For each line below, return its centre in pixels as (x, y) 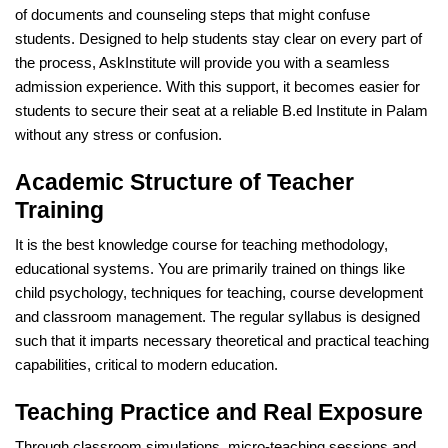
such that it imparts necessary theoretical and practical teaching (222, 340)
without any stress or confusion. (118, 134)
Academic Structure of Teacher (184, 181)
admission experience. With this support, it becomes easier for (217, 86)
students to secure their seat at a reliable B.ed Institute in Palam (221, 110)
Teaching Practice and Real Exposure (219, 411)
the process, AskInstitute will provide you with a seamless (202, 62)
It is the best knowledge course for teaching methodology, (201, 244)
